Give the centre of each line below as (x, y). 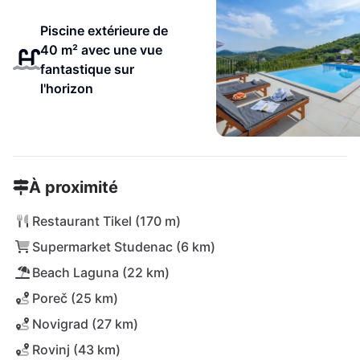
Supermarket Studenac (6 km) (124, 247)
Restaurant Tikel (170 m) (106, 221)
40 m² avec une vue (101, 50)
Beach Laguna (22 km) (101, 272)
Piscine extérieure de (104, 31)
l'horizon (66, 88)
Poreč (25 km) (75, 298)
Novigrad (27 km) (85, 324)
